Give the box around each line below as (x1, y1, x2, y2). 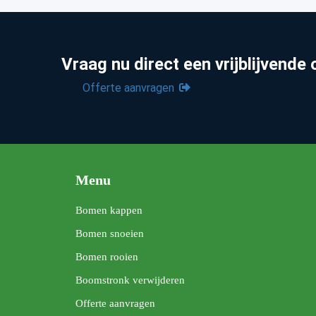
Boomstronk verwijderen (75, 274, 185, 286)
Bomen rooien (75, 251, 138, 263)
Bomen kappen (75, 205, 142, 217)
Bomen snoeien (75, 228, 144, 240)
